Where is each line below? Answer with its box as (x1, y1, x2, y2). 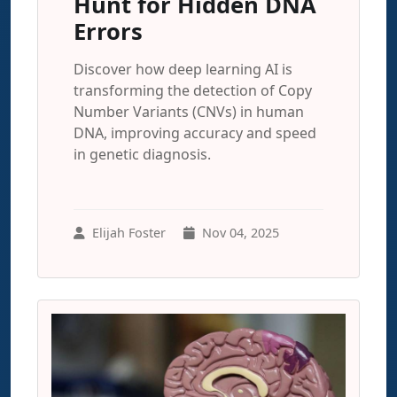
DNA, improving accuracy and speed (74, 123, 316, 143)
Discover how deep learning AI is (74, 59, 292, 79)
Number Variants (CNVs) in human (74, 102, 304, 121)
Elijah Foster (92, 224, 166, 241)
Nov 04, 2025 (202, 224, 279, 241)
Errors (74, 16, 143, 47)
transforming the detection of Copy (74, 81, 312, 100)
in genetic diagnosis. (74, 144, 211, 164)
